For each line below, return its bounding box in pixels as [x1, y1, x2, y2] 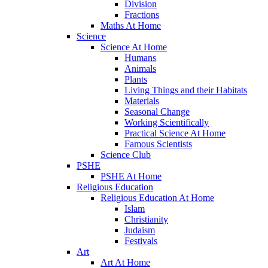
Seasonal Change [124, 106, 190, 117]
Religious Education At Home [100, 192, 214, 203]
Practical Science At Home [124, 127, 226, 138]
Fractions [124, 9, 159, 20]
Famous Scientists [124, 138, 192, 149]
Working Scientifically [124, 117, 209, 127]
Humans [124, 52, 156, 63]
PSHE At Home [100, 170, 162, 181]
